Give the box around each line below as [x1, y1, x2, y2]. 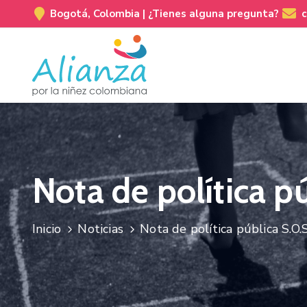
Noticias [77, 220, 124, 237]
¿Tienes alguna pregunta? [148, 7, 279, 21]
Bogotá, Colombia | [50, 7, 148, 21]
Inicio [32, 220, 62, 237]
